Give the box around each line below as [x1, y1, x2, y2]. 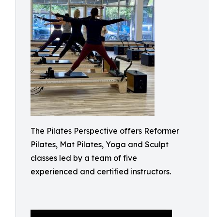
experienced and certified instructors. [31, 167, 171, 176]
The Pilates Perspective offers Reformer [31, 126, 179, 136]
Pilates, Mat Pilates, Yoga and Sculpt [31, 139, 169, 149]
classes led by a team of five [31, 153, 137, 163]
